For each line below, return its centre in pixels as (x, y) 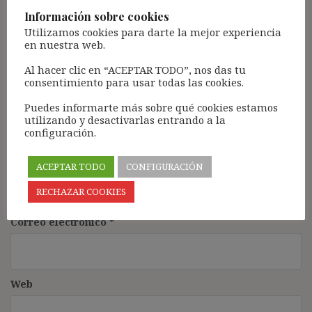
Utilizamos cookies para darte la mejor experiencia (153, 32)
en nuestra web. (65, 44)
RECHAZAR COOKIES (81, 191)
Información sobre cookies (97, 16)
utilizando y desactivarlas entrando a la (125, 119)
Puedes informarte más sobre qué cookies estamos (151, 107)
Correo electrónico (60, 221)
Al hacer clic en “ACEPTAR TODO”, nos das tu (135, 69)
